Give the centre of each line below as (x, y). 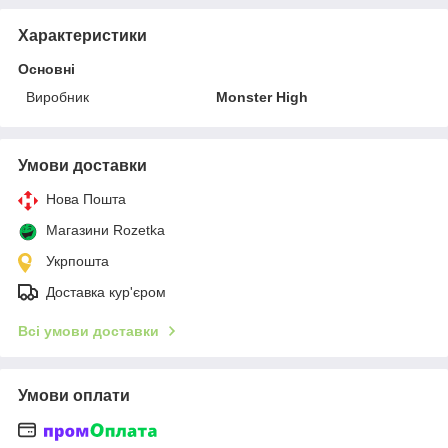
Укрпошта (77, 260)
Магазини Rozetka (105, 229)
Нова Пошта (86, 198)
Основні (46, 68)
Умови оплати (74, 395)
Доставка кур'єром (106, 291)
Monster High (262, 96)
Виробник (57, 96)
